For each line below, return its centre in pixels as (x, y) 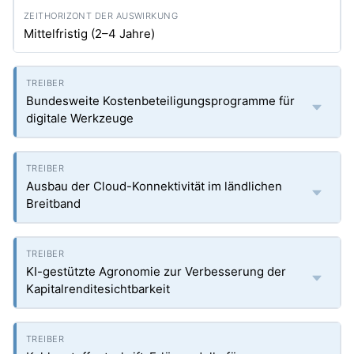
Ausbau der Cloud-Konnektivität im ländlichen (154, 186)
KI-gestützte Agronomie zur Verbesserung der (156, 271)
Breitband (53, 203)
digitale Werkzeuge (80, 118)
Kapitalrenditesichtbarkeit (98, 289)
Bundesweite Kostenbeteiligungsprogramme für (160, 101)
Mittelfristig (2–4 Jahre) (89, 34)
